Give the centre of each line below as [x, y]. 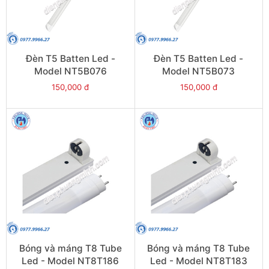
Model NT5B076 [70, 71]
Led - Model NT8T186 [71, 261]
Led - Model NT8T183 [198, 261]
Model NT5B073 [199, 71]
